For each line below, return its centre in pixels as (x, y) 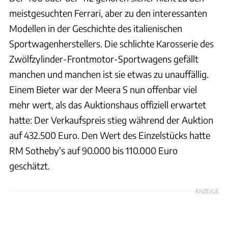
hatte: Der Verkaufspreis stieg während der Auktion (111, 120)
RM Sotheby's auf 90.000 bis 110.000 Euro (93, 151)
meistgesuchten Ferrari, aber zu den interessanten (108, 13)
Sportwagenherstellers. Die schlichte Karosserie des (111, 44)
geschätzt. (30, 166)
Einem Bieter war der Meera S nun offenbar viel (103, 90)
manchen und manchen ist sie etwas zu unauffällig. (109, 74)
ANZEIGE (207, 191)
